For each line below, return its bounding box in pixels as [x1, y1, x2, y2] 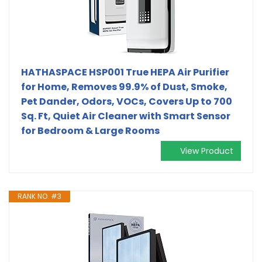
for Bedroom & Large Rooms [21, 123, 160, 137]
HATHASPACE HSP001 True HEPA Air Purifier [21, 65, 229, 79]
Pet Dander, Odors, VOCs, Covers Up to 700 [21, 94, 232, 108]
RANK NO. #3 [18, 191, 61, 201]
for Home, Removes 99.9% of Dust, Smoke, [21, 80, 227, 94]
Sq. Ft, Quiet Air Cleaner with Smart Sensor [21, 109, 230, 123]
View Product [180, 144, 233, 157]
